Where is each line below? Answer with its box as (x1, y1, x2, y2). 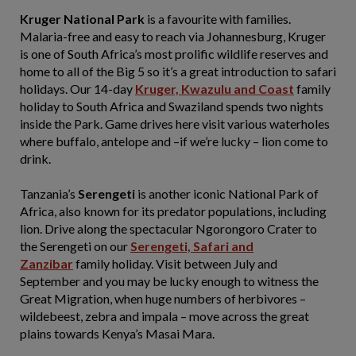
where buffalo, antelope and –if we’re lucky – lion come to (20, 133, 328, 149)
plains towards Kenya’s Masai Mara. (20, 326, 215, 341)
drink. (20, 151, 51, 166)
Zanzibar (20, 256, 73, 271)
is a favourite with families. (145, 11, 291, 26)
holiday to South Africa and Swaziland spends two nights (20, 99, 323, 114)
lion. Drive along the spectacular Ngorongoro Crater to (20, 221, 317, 236)
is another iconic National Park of (135, 186, 319, 201)
